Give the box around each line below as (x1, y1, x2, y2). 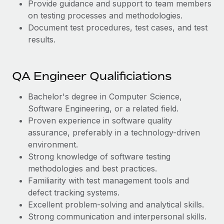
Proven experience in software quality (28, 115, 172, 125)
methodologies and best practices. (28, 163, 157, 173)
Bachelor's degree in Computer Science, (28, 91, 182, 101)
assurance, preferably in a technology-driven (28, 127, 200, 137)
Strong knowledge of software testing (28, 151, 170, 161)
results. (28, 34, 55, 44)
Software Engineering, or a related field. (28, 103, 178, 113)
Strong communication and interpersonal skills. (28, 211, 206, 221)
